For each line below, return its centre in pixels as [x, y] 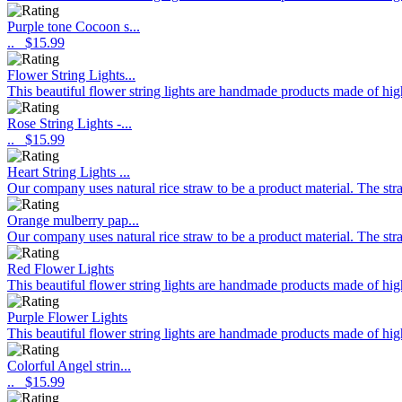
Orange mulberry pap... [73, 220]
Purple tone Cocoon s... [74, 26]
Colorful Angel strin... [69, 366]
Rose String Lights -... [70, 123]
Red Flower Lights [61, 269]
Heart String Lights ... [69, 172]
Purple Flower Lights [67, 317]
